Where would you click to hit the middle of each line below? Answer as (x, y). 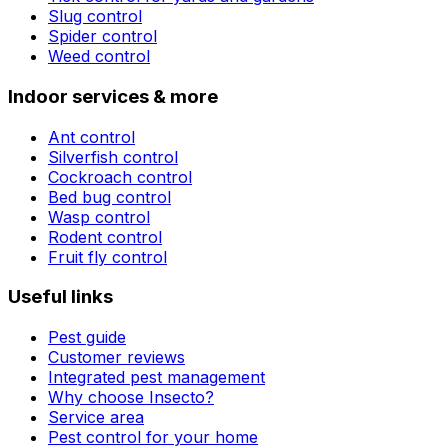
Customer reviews (116, 356)
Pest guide (87, 336)
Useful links (60, 297)
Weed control (99, 56)
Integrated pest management (156, 376)
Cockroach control (120, 176)
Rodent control (105, 236)
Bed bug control (109, 196)
